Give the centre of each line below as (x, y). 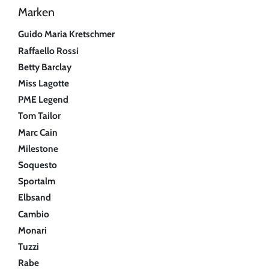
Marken (36, 12)
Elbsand (35, 198)
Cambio (34, 214)
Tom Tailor (39, 116)
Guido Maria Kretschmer (66, 34)
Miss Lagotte (44, 83)
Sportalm (37, 181)
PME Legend (43, 100)
